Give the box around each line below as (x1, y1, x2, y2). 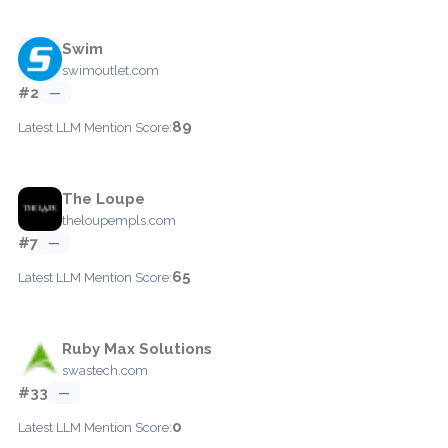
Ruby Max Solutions (62, 339, 212, 358)
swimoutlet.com (62, 62, 159, 78)
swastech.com (62, 362, 148, 378)
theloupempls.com (62, 212, 176, 228)
